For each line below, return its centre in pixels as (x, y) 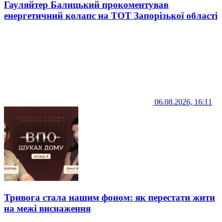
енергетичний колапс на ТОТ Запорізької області (111, 15)
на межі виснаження (47, 208)
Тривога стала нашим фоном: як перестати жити (110, 197)
